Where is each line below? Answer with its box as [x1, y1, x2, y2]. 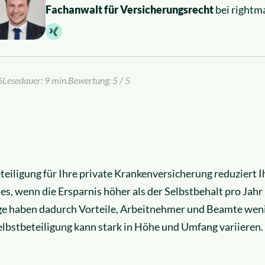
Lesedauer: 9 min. [2, 74, 68, 86]
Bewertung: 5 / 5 [68, 74, 130, 86]
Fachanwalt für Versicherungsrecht [46, 2, 214, 16]
